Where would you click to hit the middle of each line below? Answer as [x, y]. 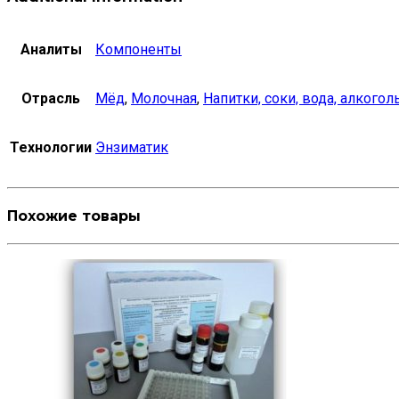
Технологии [51, 147]
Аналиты [51, 49]
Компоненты [138, 49]
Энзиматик [132, 147]
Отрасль [51, 98]
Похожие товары [74, 216]
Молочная [164, 98]
